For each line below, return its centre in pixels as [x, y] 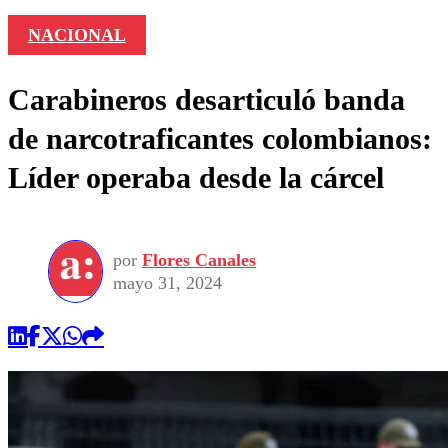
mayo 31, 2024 [167, 282]
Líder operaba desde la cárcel [196, 178]
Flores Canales [199, 259]
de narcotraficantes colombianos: [220, 139]
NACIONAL [76, 35]
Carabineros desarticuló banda [206, 100]
